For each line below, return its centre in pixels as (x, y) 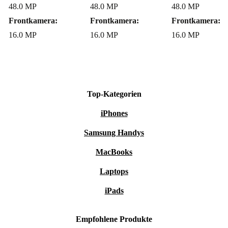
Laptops (114, 172)
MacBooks (114, 152)
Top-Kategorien (114, 94)
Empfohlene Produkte (114, 219)
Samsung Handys (114, 133)
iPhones (114, 113)
